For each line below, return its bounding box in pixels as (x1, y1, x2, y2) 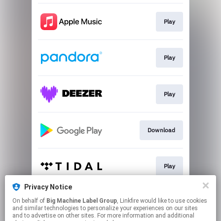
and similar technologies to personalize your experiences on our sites (12, 205, 198, 212)
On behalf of (12, 197, 46, 204)
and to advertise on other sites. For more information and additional (12, 212, 194, 219)
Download (147, 126, 175, 134)
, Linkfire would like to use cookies (117, 197, 140, 204)
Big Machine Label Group (46, 197, 117, 204)
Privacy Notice (24, 183, 72, 191)
